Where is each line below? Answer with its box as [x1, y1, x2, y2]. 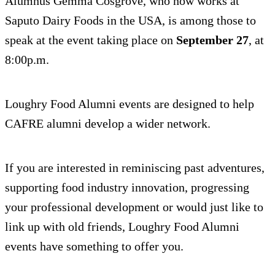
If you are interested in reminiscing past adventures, [5, 161, 265, 175]
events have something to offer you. [5, 239, 184, 254]
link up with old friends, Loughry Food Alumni [5, 220, 239, 234]
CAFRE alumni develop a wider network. [5, 117, 211, 131]
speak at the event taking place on [5, 33, 176, 47]
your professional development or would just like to [5, 200, 263, 214]
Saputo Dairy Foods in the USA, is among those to [5, 14, 256, 28]
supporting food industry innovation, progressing [5, 180, 249, 195]
